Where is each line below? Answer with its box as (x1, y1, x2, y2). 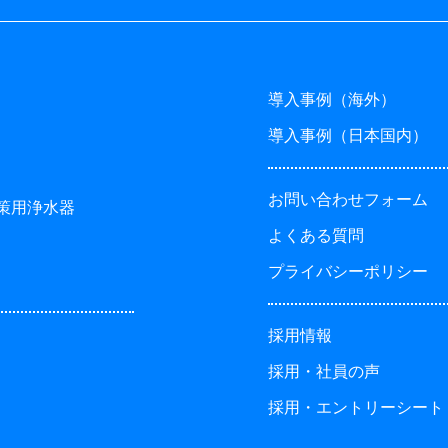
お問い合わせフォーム (268, 190, 428, 208)
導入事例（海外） (268, 90, 396, 108)
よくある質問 (268, 226, 364, 244)
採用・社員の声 (268, 362, 380, 380)
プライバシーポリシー (268, 262, 428, 280)
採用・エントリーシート (268, 398, 444, 416)
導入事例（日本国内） (268, 126, 428, 144)
